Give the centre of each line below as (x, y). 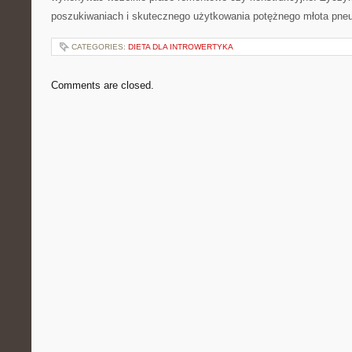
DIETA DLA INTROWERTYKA (181, 47)
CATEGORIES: (100, 47)
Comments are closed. (103, 85)
